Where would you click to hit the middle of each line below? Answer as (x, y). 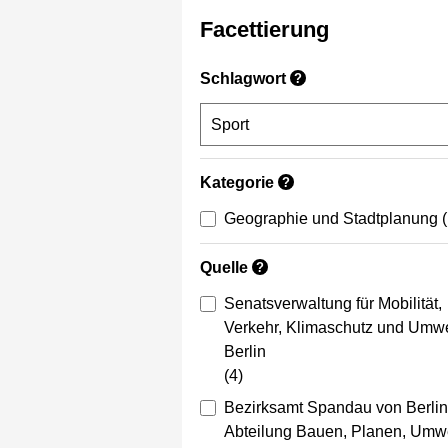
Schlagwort (243, 79)
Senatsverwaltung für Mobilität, (333, 304)
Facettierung (264, 30)
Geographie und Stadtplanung (331, 219)
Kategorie (237, 183)
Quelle (224, 268)
